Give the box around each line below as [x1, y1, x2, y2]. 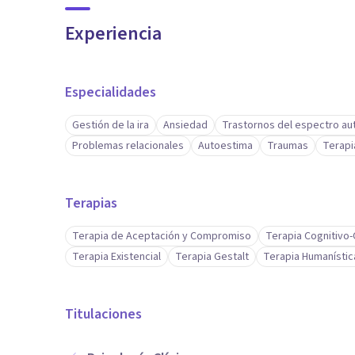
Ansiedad [163, 117, 208, 133]
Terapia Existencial [72, 249, 161, 265]
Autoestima [198, 138, 253, 154]
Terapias [65, 193, 117, 213]
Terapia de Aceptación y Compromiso [72, 228, 251, 244]
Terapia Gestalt [175, 249, 249, 265]
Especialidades [65, 82, 156, 102]
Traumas [267, 138, 308, 154]
